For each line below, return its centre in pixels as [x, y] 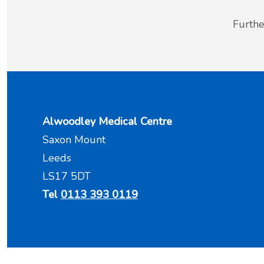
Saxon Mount [77, 139]
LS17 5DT [67, 176]
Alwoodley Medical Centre [107, 121]
